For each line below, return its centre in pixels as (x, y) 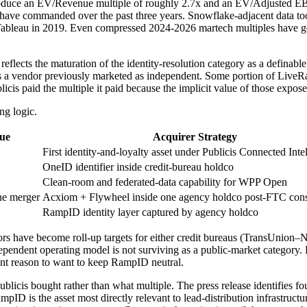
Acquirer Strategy (195, 137)
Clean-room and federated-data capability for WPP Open (165, 182)
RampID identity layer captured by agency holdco (150, 212)
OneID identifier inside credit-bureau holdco (138, 167)
